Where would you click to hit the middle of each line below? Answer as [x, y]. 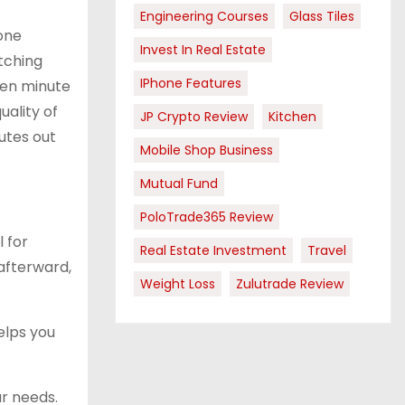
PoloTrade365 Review [207, 217]
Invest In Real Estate [203, 50]
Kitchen [292, 117]
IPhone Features [191, 83]
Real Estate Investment [213, 250]
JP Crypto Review [194, 117]
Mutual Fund [179, 184]
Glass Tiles [322, 16]
